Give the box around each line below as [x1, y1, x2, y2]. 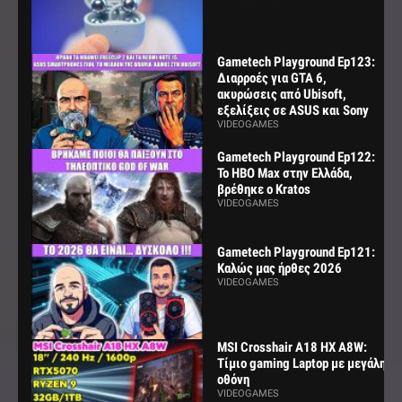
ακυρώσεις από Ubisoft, [216, 86, 346, 102]
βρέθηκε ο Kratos [216, 181, 310, 198]
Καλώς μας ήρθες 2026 [216, 260, 342, 277]
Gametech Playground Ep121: [216, 244, 375, 261]
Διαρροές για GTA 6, [216, 70, 327, 86]
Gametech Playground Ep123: [216, 54, 375, 70]
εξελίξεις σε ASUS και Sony [216, 102, 369, 118]
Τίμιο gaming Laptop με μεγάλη [216, 355, 386, 372]
